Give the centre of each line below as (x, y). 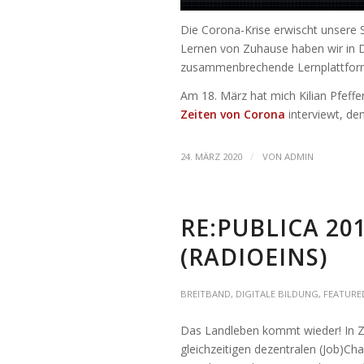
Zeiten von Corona (233, 115)
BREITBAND (206, 294)
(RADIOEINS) (254, 257)
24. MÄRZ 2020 (211, 157)
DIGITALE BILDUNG (277, 294)
